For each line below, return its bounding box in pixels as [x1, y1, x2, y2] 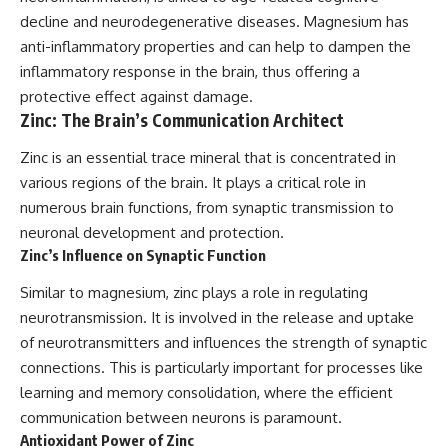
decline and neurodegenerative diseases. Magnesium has [20, 11, 409, 31]
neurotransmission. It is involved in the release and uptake [20, 307, 414, 327]
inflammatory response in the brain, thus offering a [20, 61, 360, 81]
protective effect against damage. [20, 86, 253, 106]
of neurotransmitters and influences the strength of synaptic [20, 332, 427, 352]
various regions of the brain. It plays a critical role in [20, 173, 366, 193]
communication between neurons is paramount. [20, 407, 342, 427]
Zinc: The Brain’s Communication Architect [20, 108, 344, 131]
